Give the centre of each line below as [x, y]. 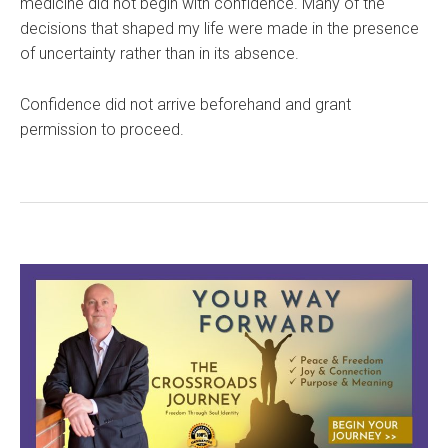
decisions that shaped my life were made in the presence [219, 29]
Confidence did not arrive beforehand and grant [185, 105]
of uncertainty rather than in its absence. [159, 54]
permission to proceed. [102, 130]
